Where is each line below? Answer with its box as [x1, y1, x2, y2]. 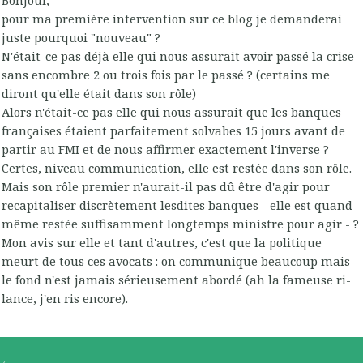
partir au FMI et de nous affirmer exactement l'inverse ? [2, 141, 329, 158]
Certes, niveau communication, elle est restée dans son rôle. [2, 160, 352, 177]
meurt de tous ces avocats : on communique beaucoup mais [2, 253, 350, 270]
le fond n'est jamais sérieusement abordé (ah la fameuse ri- [2, 271, 351, 288]
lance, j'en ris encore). [2, 290, 128, 307]
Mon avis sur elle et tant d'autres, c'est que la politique [2, 234, 322, 251]
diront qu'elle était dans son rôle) [2, 85, 196, 102]
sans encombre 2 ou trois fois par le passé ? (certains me [2, 66, 330, 83]
